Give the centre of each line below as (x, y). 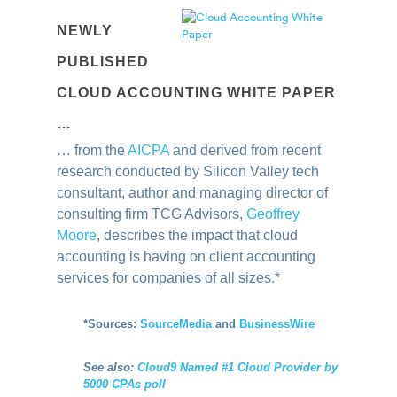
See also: (111, 367)
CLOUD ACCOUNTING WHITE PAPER (197, 93)
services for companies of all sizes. (166, 278)
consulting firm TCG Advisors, (152, 214)
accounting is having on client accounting (187, 257)
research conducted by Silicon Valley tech (188, 171)
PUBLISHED (103, 62)
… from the (93, 150)
